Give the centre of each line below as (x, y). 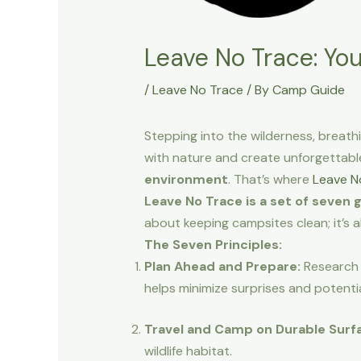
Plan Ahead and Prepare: (222, 267)
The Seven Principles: (213, 245)
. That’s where (270, 180)
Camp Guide (308, 90)
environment (186, 180)
